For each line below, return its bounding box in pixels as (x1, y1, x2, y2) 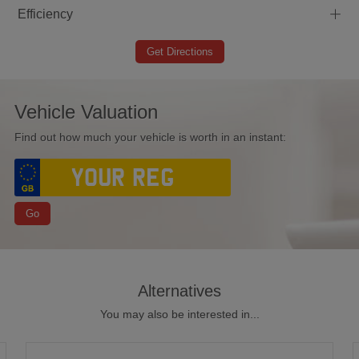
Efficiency (18, 6, 74, 21)
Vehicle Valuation (14, 100, 158, 123)
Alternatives (138, 282, 221, 301)
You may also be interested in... (99, 308, 260, 321)
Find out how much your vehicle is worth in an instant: (14, 130, 286, 143)
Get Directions (146, 46, 213, 58)
